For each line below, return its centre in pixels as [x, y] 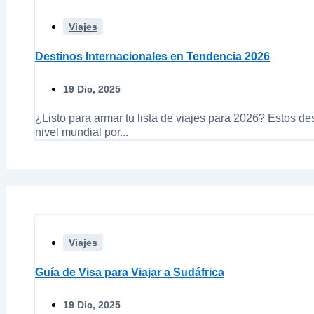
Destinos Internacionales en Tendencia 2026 [152, 57]
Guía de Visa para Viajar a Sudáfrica [130, 273]
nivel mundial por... [82, 132]
